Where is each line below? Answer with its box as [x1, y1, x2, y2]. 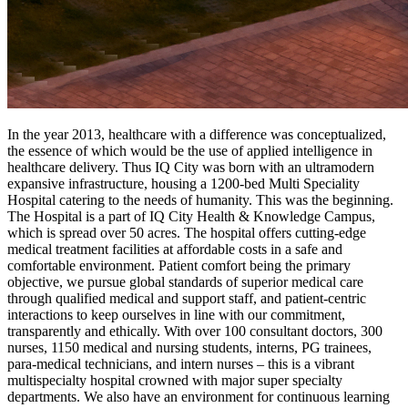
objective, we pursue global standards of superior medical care [7, 273, 363, 290]
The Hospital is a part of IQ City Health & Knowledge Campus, [7, 208, 375, 224]
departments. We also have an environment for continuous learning [7, 388, 390, 404]
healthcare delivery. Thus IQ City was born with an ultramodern [7, 158, 374, 175]
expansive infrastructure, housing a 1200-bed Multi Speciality [7, 175, 360, 191]
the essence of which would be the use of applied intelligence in [7, 142, 372, 158]
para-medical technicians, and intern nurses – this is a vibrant [7, 355, 354, 372]
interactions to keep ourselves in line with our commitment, [7, 306, 345, 322]
